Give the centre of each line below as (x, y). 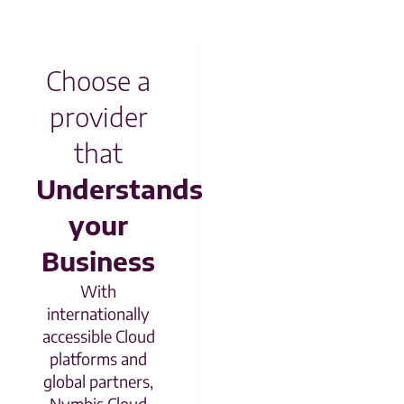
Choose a (99, 80)
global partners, (99, 381)
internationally (99, 313)
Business (99, 261)
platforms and (99, 358)
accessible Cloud (98, 335)
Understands (119, 188)
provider (98, 116)
